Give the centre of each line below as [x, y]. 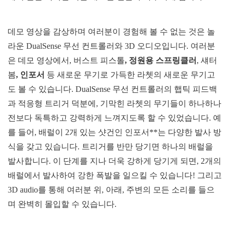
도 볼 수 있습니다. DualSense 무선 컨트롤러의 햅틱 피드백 [112, 89]
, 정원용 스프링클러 [161, 60]
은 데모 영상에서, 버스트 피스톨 [66, 60]
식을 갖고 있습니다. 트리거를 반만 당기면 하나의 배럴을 [110, 146]
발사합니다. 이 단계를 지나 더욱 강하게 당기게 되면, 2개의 [114, 161]
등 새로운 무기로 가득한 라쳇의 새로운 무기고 [130, 74]
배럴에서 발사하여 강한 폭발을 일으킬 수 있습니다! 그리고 [115, 175]
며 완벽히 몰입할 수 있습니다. [62, 204]
